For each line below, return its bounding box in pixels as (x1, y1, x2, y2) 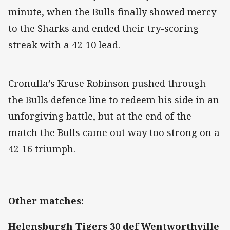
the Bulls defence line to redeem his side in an (8, 93, 219, 106)
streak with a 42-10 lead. (8, 39, 120, 51)
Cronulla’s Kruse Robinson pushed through (8, 77, 206, 90)
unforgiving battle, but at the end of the (8, 110, 191, 123)
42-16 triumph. (8, 143, 78, 156)
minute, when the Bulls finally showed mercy (8, 6, 216, 18)
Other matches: (8, 194, 84, 207)
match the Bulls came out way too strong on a (8, 126, 220, 139)
